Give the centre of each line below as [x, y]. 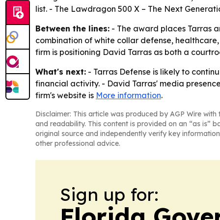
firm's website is [66, 95]
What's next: [61, 71]
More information [128, 95]
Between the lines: [72, 28]
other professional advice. [78, 143]
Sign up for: [109, 194]
